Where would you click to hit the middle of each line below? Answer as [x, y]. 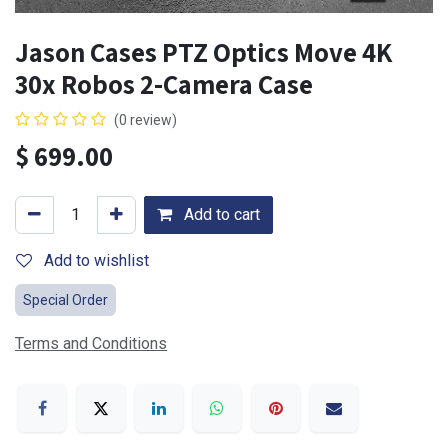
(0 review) [145, 120]
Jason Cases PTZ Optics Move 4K [203, 52]
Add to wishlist [96, 261]
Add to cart [220, 215]
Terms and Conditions [91, 344]
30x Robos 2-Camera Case [164, 84]
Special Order [65, 300]
